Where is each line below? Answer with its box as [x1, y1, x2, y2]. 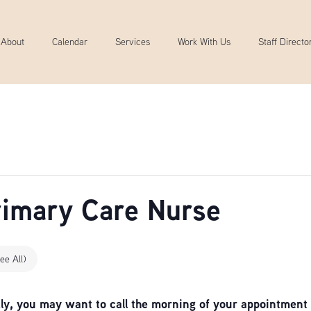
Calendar [51, 35, 87, 48]
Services [115, 35, 150, 48]
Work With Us [177, 35, 230, 48]
